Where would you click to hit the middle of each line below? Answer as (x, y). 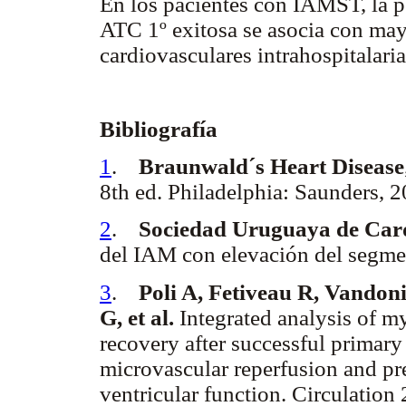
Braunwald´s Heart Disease (271, 167)
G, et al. (137, 317)
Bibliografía (159, 129)
